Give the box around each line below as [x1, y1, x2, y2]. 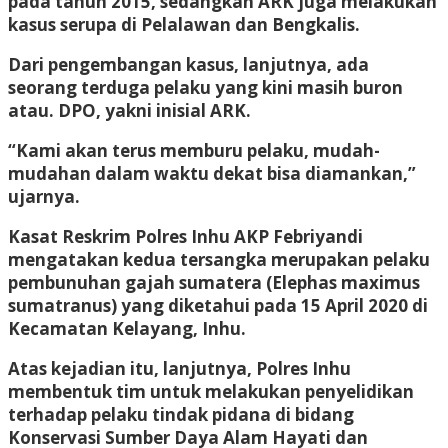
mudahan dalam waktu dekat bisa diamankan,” [8, 161, 416, 185]
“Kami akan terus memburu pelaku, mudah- [8, 138, 380, 162]
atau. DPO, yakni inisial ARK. [8, 98, 251, 122]
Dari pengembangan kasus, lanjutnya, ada [8, 52, 369, 76]
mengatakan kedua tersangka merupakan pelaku [8, 247, 430, 271]
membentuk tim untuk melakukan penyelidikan [8, 379, 414, 403]
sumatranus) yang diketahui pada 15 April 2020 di [8, 293, 428, 317]
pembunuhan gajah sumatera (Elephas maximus [8, 270, 420, 294]
